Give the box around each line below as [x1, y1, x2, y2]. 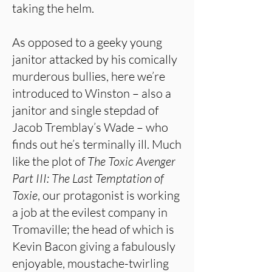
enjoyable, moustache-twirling [12, 256, 169, 271]
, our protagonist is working [38, 188, 180, 203]
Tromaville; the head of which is [12, 222, 174, 237]
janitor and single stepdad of [12, 103, 158, 118]
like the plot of [12, 154, 87, 169]
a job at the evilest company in [12, 205, 168, 220]
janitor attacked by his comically [12, 52, 177, 67]
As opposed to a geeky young [12, 35, 162, 50]
